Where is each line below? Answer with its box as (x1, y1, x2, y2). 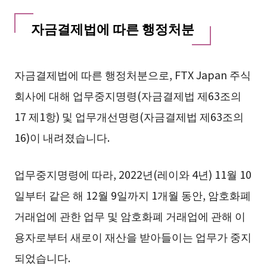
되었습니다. (14, 250, 70, 266)
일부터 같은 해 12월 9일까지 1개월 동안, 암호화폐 (14, 187, 251, 203)
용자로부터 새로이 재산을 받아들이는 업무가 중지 (14, 229, 252, 245)
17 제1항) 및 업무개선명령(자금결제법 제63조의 (14, 108, 244, 125)
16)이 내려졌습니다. (14, 129, 110, 145)
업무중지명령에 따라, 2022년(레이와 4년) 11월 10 (14, 166, 252, 182)
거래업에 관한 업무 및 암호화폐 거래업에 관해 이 (14, 208, 246, 224)
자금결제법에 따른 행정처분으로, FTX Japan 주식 (14, 67, 251, 83)
